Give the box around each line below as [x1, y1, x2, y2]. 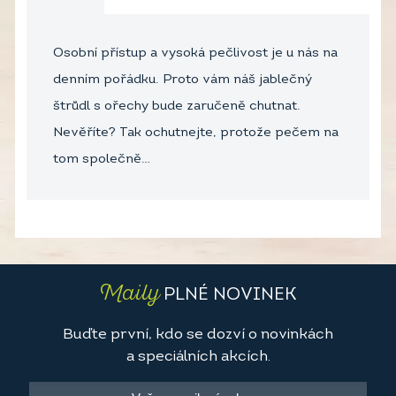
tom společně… [53, 153, 150, 167]
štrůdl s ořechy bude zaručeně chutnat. [53, 100, 301, 114]
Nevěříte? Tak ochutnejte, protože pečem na [53, 126, 339, 141]
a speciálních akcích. [126, 349, 270, 365]
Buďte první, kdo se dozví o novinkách [63, 327, 333, 343]
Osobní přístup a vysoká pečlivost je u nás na [53, 47, 338, 61]
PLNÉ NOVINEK [159, 286, 297, 305]
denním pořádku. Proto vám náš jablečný [53, 73, 312, 88]
